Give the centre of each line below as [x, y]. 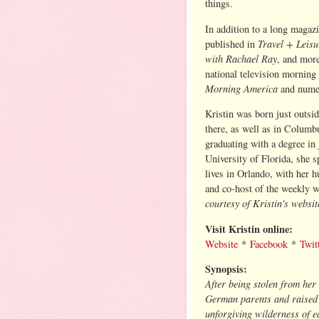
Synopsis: [226, 269]
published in [231, 43]
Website [221, 244]
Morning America [243, 88]
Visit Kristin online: [249, 229]
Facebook [269, 244]
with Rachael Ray [241, 58]
